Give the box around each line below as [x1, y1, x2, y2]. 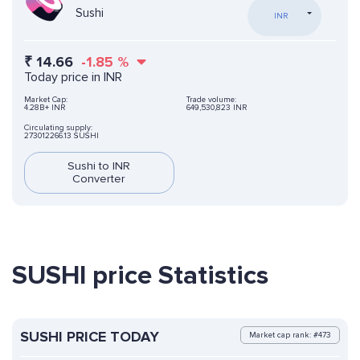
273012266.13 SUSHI [24, 131, 99, 141]
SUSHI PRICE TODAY [20, 328, 159, 346]
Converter [72, 172, 126, 186]
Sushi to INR [67, 159, 131, 174]
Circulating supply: [24, 123, 92, 133]
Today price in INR [24, 69, 122, 86]
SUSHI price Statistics [12, 260, 268, 292]
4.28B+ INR [24, 103, 65, 113]
